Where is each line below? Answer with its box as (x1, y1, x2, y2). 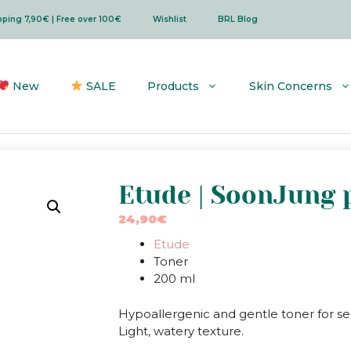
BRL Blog (217, 14, 258, 24)
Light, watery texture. (118, 323, 244, 338)
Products (147, 79, 199, 93)
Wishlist (152, 14, 186, 24)
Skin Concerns (249, 79, 332, 93)
